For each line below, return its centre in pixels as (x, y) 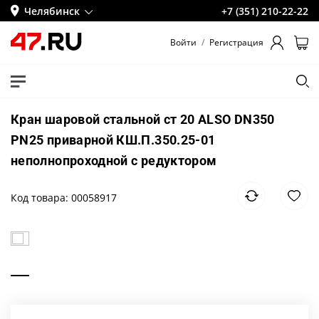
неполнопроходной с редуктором (114, 161)
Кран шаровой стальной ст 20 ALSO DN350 (143, 119)
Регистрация (236, 42)
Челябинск (52, 11)
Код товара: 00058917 (64, 198)
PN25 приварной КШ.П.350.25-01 (113, 140)
